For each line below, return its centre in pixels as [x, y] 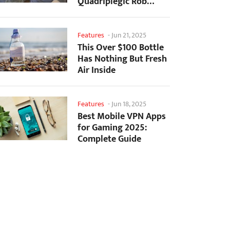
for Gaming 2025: [112, 128]
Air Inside [97, 71]
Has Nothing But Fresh [122, 59]
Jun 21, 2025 [129, 35]
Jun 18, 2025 [129, 104]
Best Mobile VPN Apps [122, 117]
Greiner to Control [114, 13]
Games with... [104, 24]
